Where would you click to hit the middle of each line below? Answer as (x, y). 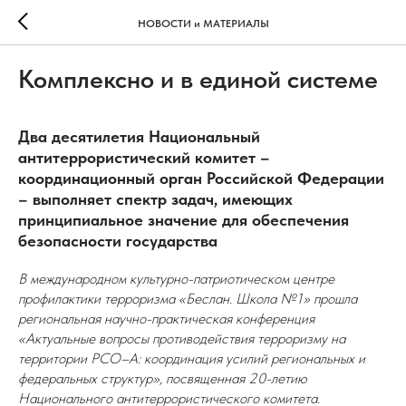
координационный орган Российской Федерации (201, 178)
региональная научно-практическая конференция (166, 319)
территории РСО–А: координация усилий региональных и (192, 358)
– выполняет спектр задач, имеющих (155, 199)
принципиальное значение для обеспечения (184, 220)
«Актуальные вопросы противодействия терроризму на (182, 338)
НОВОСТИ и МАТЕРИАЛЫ (203, 23)
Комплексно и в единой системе (198, 79)
